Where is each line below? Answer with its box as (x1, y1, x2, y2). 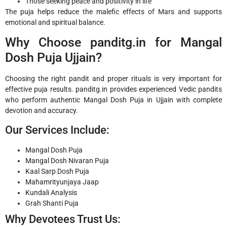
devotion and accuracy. (5, 106, 78, 115)
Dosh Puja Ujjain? (5, 50, 102, 65)
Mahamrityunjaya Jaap (25, 177, 99, 186)
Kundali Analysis (25, 188, 77, 197)
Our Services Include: (5, 123, 109, 136)
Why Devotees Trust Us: (5, 212, 121, 225)
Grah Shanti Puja (25, 199, 79, 207)
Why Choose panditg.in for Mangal (5, 35, 222, 50)
